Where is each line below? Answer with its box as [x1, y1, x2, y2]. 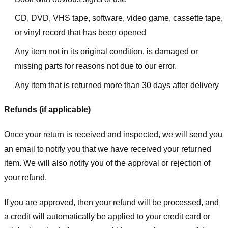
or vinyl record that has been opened [14, 28, 146, 37]
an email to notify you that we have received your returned [4, 145, 211, 154]
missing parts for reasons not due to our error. [14, 61, 177, 70]
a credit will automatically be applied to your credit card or [4, 212, 210, 221]
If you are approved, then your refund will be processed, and [4, 197, 219, 207]
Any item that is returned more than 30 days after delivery [14, 80, 219, 90]
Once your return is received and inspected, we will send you [4, 130, 222, 139]
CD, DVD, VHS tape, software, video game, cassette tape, [14, 14, 223, 23]
